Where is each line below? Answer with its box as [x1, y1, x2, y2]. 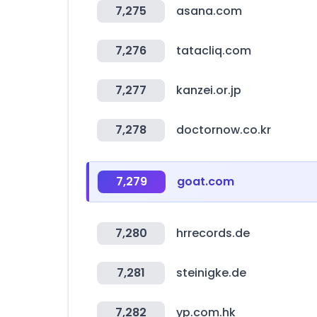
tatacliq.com [176, 42, 251, 59]
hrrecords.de [176, 225, 250, 241]
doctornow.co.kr [176, 122, 271, 138]
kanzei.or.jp [176, 82, 241, 98]
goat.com [177, 173, 234, 190]
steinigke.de [176, 265, 246, 281]
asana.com [176, 3, 242, 19]
